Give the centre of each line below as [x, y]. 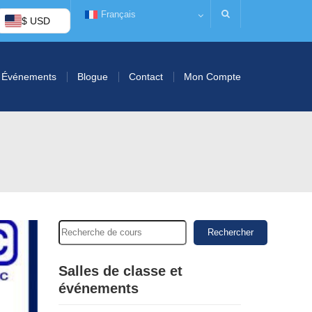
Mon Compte [212, 77]
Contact [146, 77]
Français [118, 14]
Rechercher [230, 232]
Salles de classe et [120, 271]
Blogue [93, 77]
